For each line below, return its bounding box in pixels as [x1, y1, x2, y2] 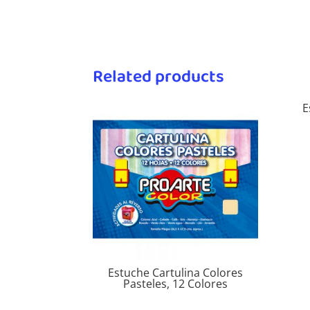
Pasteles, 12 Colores [122, 275, 228, 291]
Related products [93, 62, 225, 91]
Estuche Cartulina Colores [107, 264, 243, 280]
